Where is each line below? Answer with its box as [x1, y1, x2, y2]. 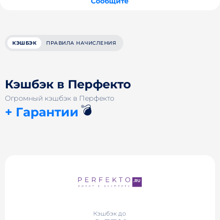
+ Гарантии [5, 105, 79, 119]
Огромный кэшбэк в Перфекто [5, 94, 114, 103]
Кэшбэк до [93, 209, 127, 217]
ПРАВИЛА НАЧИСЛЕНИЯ [46, 40, 116, 46]
